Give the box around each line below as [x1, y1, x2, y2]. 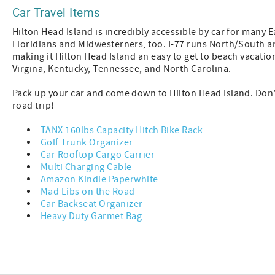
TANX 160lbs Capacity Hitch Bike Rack [41, 124, 203, 137]
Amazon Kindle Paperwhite [41, 173, 158, 186]
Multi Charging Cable [41, 161, 132, 174]
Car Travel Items [12, 4, 101, 20]
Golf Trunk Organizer [41, 136, 133, 149]
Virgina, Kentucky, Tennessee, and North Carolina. [12, 63, 236, 76]
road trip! [12, 99, 55, 112]
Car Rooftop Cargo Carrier [41, 149, 155, 161]
